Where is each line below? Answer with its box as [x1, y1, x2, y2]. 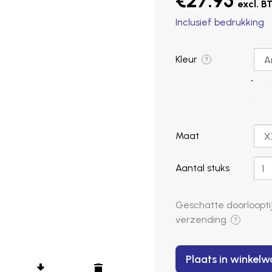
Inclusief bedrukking [175, 16, 264, 28]
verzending [175, 214, 226, 225]
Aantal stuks [175, 162, 229, 174]
